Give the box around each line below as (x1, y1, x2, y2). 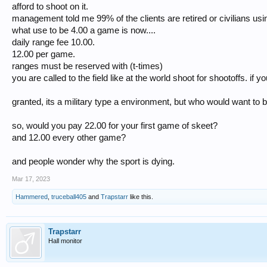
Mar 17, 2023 (12, 175, 50, 182)
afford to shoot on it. (12, 2, 88, 11)
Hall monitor (48, 237, 82, 244)
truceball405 (51, 193, 86, 200)
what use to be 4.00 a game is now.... (12, 26, 156, 35)
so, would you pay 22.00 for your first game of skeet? (12, 121, 218, 131)
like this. (128, 193, 153, 200)
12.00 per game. (12, 49, 75, 59)
